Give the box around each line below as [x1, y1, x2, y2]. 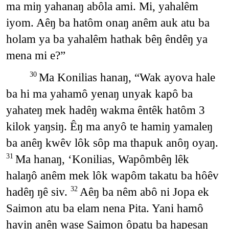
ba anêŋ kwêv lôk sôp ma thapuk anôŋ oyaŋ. [6, 136, 218, 150]
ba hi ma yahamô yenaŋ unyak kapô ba [6, 87, 193, 101]
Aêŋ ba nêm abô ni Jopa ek [79, 185, 209, 199]
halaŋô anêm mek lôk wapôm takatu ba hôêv [6, 169, 219, 182]
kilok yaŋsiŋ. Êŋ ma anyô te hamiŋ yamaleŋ [6, 120, 213, 133]
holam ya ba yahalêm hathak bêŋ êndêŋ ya [6, 32, 208, 45]
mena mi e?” [6, 48, 65, 62]
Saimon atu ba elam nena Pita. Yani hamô [6, 201, 203, 215]
